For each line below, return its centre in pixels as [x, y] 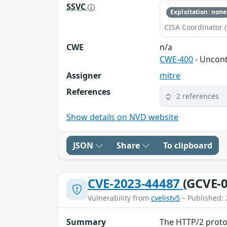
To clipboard [188, 145]
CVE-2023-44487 [135, 183]
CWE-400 [177, 59]
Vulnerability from [119, 198]
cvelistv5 [165, 198]
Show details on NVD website [122, 117]
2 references [198, 96]
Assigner [84, 75]
